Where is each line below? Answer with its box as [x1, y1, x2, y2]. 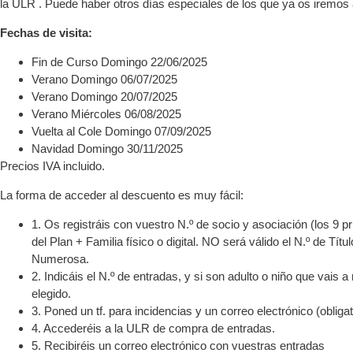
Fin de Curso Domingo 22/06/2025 [32, 55, 207, 69]
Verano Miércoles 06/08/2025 [32, 107, 181, 121]
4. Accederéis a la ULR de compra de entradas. [32, 321, 275, 335]
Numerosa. [32, 252, 89, 266]
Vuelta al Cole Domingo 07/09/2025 [32, 124, 211, 138]
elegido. [32, 287, 71, 300]
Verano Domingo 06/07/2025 [32, 72, 177, 86]
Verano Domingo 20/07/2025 [32, 90, 177, 103]
